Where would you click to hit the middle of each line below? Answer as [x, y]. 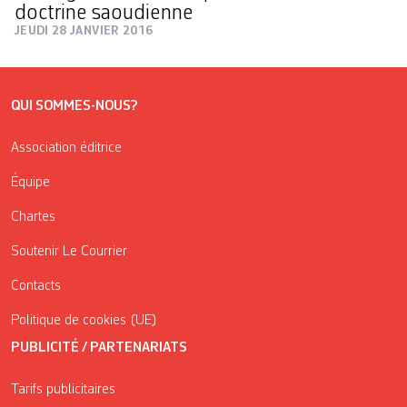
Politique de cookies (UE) [84, 320]
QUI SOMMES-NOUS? [74, 106]
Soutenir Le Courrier [69, 251]
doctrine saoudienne [104, 13]
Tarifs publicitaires [63, 389]
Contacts [36, 286]
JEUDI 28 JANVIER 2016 [84, 30]
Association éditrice [66, 148]
